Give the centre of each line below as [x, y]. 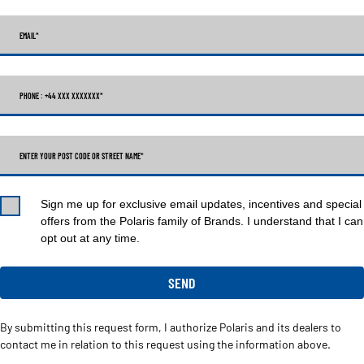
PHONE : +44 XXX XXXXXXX [60, 95]
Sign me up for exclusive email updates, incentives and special [201, 204]
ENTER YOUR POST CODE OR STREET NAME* [82, 156]
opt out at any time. [90, 238]
